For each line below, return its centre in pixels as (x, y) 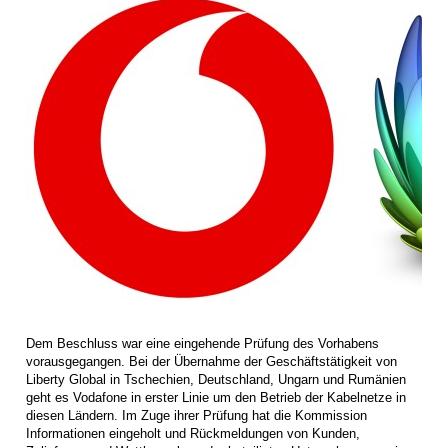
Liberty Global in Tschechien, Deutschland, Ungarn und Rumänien (216, 379)
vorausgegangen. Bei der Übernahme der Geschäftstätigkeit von (211, 361)
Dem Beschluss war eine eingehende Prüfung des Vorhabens (202, 343)
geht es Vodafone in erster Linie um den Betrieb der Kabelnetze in (216, 397)
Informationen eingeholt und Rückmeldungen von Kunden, (193, 433)
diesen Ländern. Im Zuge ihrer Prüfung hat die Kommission (196, 415)
